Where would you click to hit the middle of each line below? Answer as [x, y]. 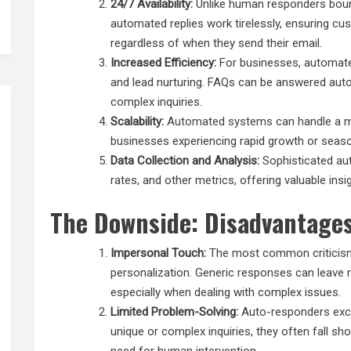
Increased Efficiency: [164, 62]
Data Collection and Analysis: [185, 160]
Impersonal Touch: [159, 253]
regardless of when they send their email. [217, 43]
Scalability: [138, 121]
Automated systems [220, 121]
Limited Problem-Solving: [175, 312]
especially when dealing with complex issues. [226, 293]
